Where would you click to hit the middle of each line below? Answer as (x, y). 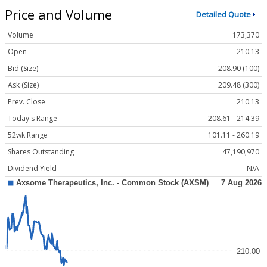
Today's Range (32, 119)
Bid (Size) (23, 69)
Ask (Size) (23, 85)
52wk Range (28, 135)
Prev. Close (27, 102)
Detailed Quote (223, 14)
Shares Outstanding (41, 152)
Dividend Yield (32, 169)
